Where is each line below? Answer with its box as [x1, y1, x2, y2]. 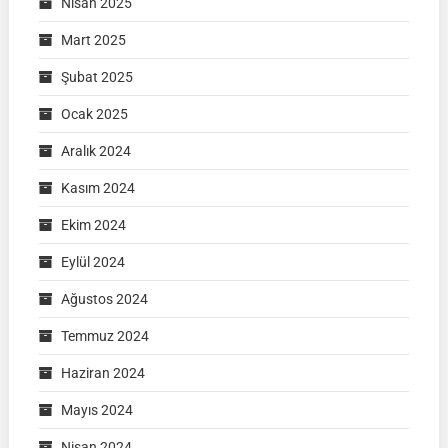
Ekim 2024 [60, 217, 126, 234]
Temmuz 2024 [60, 328, 149, 345]
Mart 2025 [60, 32, 126, 49]
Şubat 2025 [60, 69, 133, 86]
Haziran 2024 [60, 365, 145, 382]
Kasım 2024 [60, 180, 135, 197]
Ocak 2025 [60, 106, 128, 123]
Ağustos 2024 [60, 291, 148, 308]
